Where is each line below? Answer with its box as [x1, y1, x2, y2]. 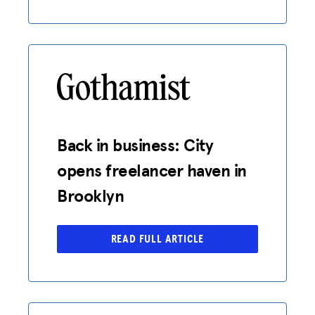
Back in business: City [57, 132, 214, 157]
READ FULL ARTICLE [110, 233, 205, 245]
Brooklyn [57, 183, 124, 208]
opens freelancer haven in [57, 157, 247, 183]
